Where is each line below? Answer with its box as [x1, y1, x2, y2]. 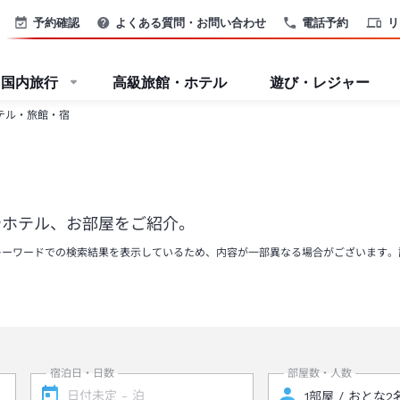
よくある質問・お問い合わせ [115, 14, 266, 29]
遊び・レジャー [270, 73, 370, 91]
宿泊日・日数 [49, 367, 114, 379]
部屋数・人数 [287, 367, 353, 379]
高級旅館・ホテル [112, 73, 227, 91]
